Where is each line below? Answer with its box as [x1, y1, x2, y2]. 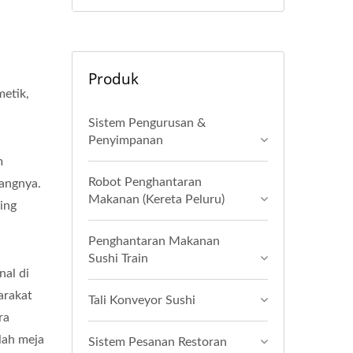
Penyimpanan [88, 134, 163, 147]
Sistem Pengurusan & [88, 117, 206, 129]
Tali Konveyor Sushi [88, 294, 195, 307]
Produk [88, 69, 139, 89]
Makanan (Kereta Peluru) [88, 193, 225, 206]
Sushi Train [88, 252, 148, 265]
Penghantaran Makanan [88, 235, 220, 247]
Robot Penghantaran [88, 176, 202, 188]
